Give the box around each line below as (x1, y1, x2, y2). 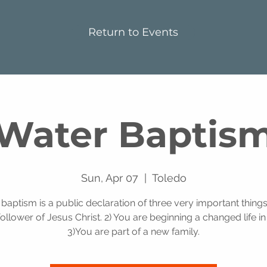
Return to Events (88, 26, 178, 39)
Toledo (151, 172, 187, 184)
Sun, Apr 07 (80, 172, 138, 184)
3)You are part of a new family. (67, 226, 200, 237)
